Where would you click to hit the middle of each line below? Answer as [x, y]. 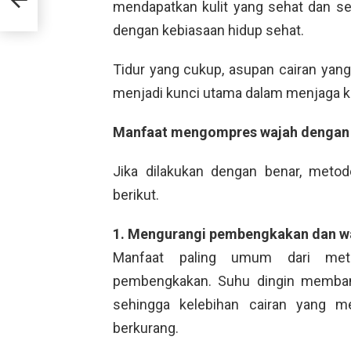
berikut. [136, 194]
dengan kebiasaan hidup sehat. [208, 30]
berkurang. [146, 327]
